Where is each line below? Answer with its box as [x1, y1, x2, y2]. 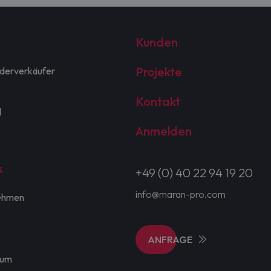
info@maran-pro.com [135, 188, 226, 201]
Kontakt [135, 94, 180, 109]
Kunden [135, 34, 178, 50]
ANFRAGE [147, 233, 192, 246]
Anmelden [135, 123, 192, 139]
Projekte [135, 64, 182, 80]
